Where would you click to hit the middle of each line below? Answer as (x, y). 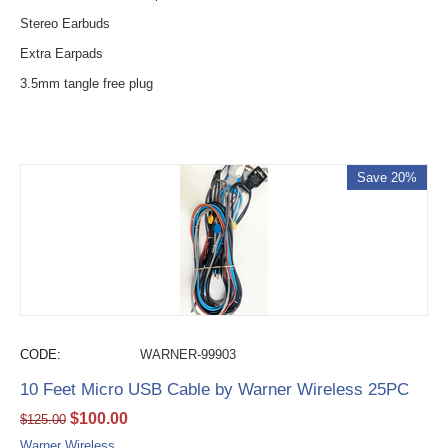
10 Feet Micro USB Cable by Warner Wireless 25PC (214, 389)
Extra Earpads (61, 53)
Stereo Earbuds (65, 23)
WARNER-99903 (188, 354)
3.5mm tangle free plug (86, 83)
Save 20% (387, 177)
